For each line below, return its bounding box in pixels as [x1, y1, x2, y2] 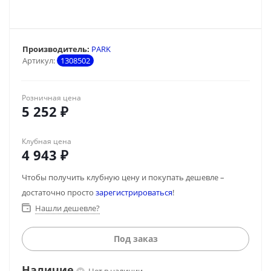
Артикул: [22, 55, 55, 66]
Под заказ [113, 233, 158, 244]
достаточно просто [22, 187, 96, 198]
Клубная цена [22, 136, 71, 146]
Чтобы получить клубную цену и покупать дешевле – [22, 172, 224, 183]
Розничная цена [22, 93, 81, 103]
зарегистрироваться [96, 187, 172, 198]
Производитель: [22, 44, 90, 54]
